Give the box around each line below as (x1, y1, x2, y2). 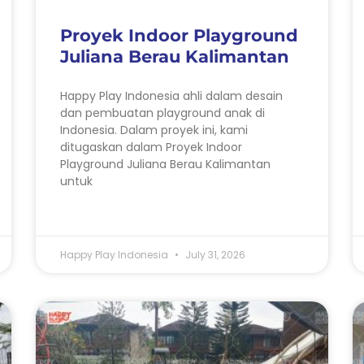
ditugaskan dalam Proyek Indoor (60, 138, 242, 155)
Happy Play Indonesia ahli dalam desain (60, 87, 283, 104)
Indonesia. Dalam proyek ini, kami (60, 121, 248, 138)
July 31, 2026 (183, 247, 245, 262)
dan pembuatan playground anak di (60, 104, 265, 121)
